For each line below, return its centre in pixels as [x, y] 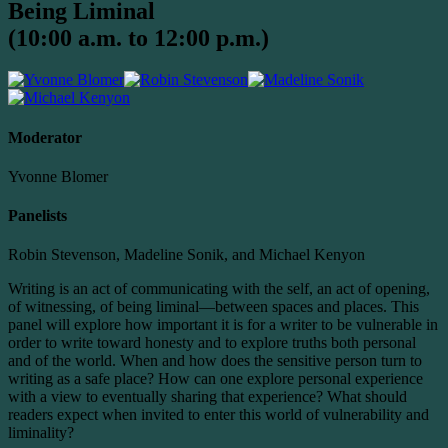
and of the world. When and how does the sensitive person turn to [215, 361]
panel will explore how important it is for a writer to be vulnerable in [223, 325]
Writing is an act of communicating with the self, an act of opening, [219, 289]
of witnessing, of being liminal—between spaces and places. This [213, 307]
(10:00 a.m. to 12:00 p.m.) [138, 37]
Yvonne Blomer [58, 176]
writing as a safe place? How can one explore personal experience [215, 379]
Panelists [37, 216]
